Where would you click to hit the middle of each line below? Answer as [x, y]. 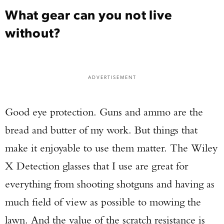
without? [33, 32]
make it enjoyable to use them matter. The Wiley [111, 148]
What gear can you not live [89, 14]
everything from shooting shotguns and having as [110, 184]
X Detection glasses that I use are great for [96, 166]
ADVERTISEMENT [112, 77]
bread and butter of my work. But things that [101, 130]
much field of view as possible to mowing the [103, 202]
